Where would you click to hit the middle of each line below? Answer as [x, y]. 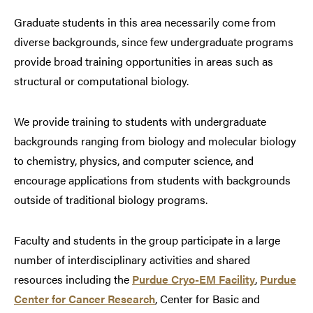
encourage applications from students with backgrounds [152, 180]
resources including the [73, 279]
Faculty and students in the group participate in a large [147, 240]
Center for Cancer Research [85, 299]
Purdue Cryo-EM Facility [194, 279]
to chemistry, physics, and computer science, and [134, 161]
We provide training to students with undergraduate [140, 122]
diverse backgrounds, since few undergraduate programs [154, 42]
